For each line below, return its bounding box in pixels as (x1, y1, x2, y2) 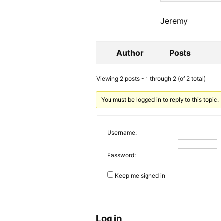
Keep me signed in (115, 172, 166, 179)
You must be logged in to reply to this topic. (101, 96, 219, 103)
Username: (107, 128, 137, 136)
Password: (107, 151, 136, 159)
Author (116, 48, 144, 58)
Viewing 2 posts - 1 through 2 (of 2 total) (96, 75, 206, 82)
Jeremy (160, 16, 188, 26)
